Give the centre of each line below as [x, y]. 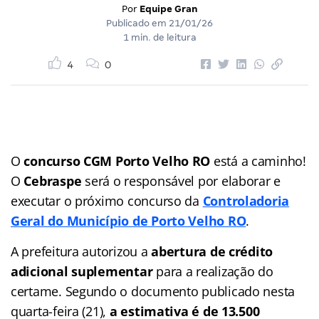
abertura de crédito [212, 251]
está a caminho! [258, 161]
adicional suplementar [84, 271]
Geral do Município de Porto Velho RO [129, 220]
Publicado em [137, 23]
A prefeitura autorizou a [81, 251]
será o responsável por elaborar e [181, 181]
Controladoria [246, 200]
